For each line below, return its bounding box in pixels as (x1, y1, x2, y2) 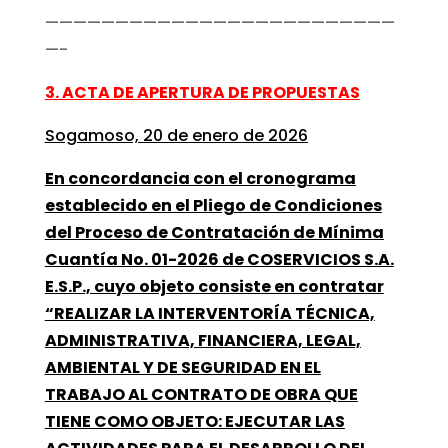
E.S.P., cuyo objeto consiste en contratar (44, 274, 384, 298)
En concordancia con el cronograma (44, 166, 356, 190)
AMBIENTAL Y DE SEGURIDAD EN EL (44, 355, 321, 379)
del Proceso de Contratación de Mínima (44, 220, 384, 244)
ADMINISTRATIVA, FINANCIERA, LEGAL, (44, 328, 361, 352)
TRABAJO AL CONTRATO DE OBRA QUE (44, 382, 358, 406)
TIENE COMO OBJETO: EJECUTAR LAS (44, 409, 345, 433)
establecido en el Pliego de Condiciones (44, 193, 382, 217)
